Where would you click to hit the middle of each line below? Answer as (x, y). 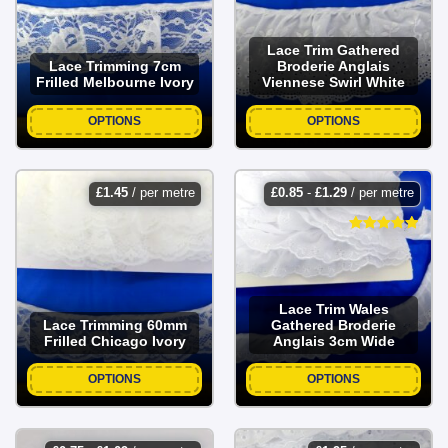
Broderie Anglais (333, 66)
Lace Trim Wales (333, 308)
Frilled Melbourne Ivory (114, 82)
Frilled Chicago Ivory (114, 340)
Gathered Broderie (333, 324)
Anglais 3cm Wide (333, 340)
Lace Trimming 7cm (114, 66)
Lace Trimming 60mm (114, 324)
